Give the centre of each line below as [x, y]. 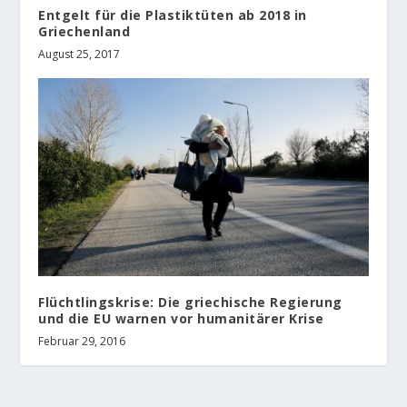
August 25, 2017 [79, 55]
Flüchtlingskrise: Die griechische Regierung [190, 303]
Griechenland [84, 32]
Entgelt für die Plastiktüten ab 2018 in [173, 15]
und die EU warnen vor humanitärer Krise [181, 319]
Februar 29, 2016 [82, 342]
